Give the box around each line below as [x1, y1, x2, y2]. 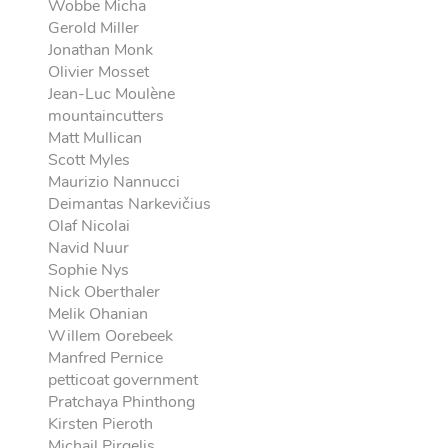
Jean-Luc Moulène [48, 83, 176, 105]
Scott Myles [48, 149, 131, 171]
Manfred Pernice [48, 347, 164, 369]
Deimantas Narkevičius [48, 193, 212, 215]
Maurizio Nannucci [48, 171, 181, 193]
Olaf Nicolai [48, 215, 131, 237]
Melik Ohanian [48, 303, 149, 325]
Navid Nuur [48, 237, 130, 259]
